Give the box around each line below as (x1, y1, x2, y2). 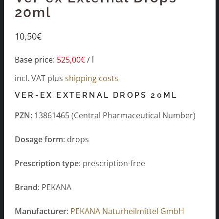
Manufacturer (15, 206, 66, 217)
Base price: (15, 54, 57, 65)
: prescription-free (79, 158, 145, 169)
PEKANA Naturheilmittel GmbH (70, 206, 184, 217)
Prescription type (15, 158, 79, 169)
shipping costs (65, 72, 118, 84)
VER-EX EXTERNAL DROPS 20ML (15, 90, 178, 100)
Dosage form (15, 134, 63, 145)
